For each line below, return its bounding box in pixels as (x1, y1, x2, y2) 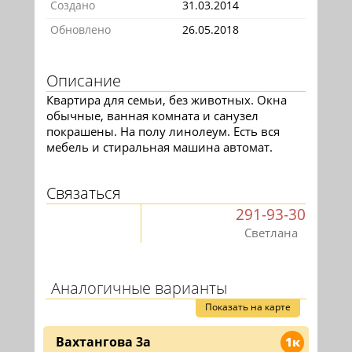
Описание (46, 70, 121, 92)
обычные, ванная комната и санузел (46, 108, 258, 124)
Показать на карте (205, 300, 291, 314)
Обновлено (50, 22, 111, 38)
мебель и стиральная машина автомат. (46, 139, 279, 156)
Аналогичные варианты (51, 277, 227, 299)
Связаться (46, 182, 121, 204)
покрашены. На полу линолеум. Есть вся (46, 123, 280, 140)
